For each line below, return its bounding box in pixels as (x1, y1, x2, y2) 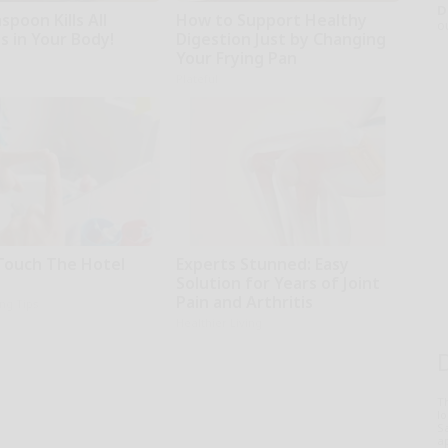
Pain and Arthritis (175, 290, 313, 313)
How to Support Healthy (175, 8, 367, 31)
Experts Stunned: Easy (175, 252, 349, 275)
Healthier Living (175, 314, 262, 330)
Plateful (175, 70, 218, 86)
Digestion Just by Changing (175, 27, 386, 50)
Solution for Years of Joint (175, 271, 380, 294)
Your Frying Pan (175, 46, 297, 69)
